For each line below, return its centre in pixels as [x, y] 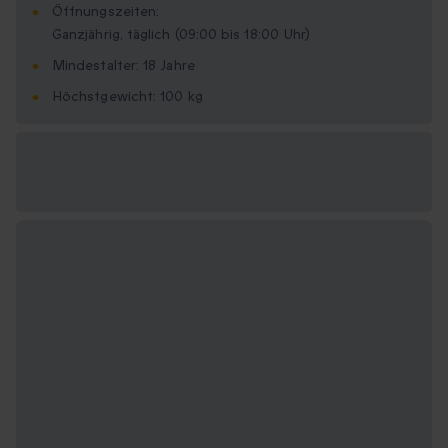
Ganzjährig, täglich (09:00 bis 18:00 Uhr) [181, 35]
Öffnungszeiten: [106, 12]
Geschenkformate [99, 184]
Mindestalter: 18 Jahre [123, 66]
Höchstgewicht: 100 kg [127, 97]
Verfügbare [74, 160]
